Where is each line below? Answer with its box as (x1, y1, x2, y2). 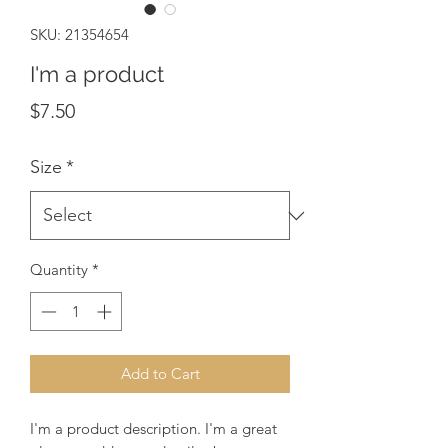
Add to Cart (120, 363, 200, 383)
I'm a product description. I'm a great (30, 418, 277, 438)
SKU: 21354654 (30, 25, 129, 45)
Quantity (30, 260, 88, 280)
